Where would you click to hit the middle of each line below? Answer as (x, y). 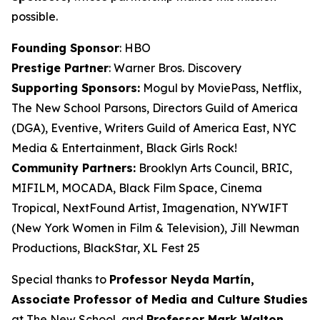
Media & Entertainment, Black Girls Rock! (124, 147)
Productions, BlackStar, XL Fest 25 (106, 247)
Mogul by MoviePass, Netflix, (221, 87)
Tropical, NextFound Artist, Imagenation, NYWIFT (150, 207)
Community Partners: (74, 167)
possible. (35, 16)
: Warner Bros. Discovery (175, 67)
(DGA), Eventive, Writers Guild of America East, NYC (154, 127)
